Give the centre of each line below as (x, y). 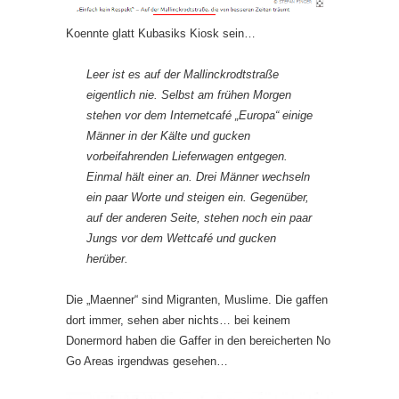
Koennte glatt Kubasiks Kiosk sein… (161, 33)
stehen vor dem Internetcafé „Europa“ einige (199, 115)
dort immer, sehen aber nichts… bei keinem (178, 320)
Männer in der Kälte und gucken (168, 135)
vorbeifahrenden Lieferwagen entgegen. (187, 156)
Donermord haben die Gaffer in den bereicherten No (198, 340)
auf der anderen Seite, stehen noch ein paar (199, 217)
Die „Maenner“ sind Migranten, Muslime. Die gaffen (197, 299)
